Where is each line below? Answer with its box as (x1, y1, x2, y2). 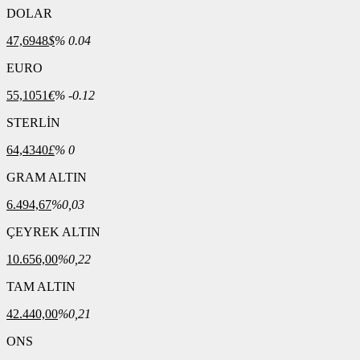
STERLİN (6, 116, 60, 129)
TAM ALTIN (6, 280, 76, 293)
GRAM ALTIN (6, 170, 87, 184)
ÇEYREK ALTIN (6, 225, 100, 239)
